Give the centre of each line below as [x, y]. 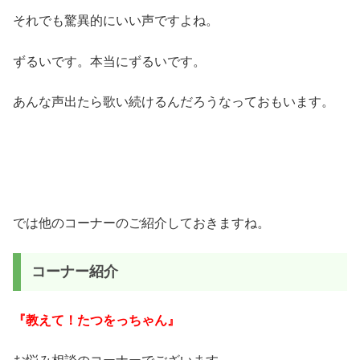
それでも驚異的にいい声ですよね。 [116, 21]
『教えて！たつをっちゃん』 [96, 320]
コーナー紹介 [74, 272]
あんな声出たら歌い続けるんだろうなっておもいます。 [174, 102]
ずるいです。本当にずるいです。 [109, 61]
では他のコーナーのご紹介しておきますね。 [141, 223]
